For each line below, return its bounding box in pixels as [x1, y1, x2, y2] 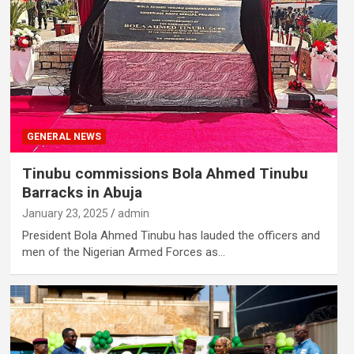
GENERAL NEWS [26, 130, 101, 142]
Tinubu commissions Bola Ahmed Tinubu [21, 164, 308, 183]
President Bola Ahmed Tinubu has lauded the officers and [21, 228, 320, 243]
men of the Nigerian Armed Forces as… [21, 244, 225, 259]
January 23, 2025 [21, 206, 108, 220]
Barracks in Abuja [21, 183, 142, 201]
